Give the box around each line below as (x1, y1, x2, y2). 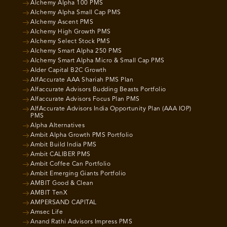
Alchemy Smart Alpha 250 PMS (30, 48, 122, 55)
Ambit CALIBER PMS (30, 152, 91, 158)
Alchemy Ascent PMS (30, 19, 93, 26)
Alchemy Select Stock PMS (30, 39, 110, 45)
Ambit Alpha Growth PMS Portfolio (30, 132, 133, 139)
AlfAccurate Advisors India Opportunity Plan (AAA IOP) (30, 106, 192, 112)
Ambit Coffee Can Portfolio (30, 161, 110, 168)
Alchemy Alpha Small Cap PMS (30, 10, 121, 16)
